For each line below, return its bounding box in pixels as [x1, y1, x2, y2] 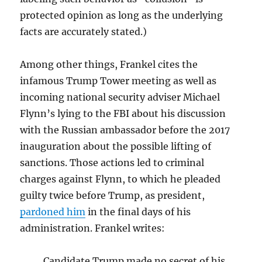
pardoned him [20, 205, 86, 218]
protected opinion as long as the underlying [20, 9, 223, 21]
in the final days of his [85, 205, 191, 218]
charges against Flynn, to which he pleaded [20, 173, 221, 185]
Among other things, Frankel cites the [20, 58, 198, 70]
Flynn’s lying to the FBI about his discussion [20, 107, 226, 119]
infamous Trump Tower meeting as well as [20, 74, 217, 87]
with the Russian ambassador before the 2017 [20, 123, 230, 136]
